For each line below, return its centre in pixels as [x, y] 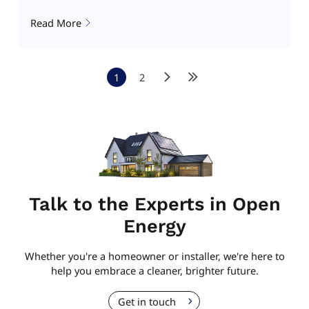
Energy [154, 227]
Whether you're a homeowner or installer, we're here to [154, 256]
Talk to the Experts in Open [154, 205]
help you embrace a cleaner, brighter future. [154, 271]
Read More [56, 22]
